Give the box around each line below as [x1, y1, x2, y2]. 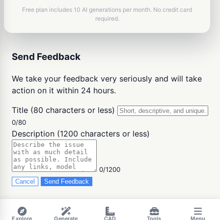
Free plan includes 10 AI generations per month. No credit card [22, 5, 192, 13]
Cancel [15, 178, 35, 186]
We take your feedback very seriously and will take [12, 74, 202, 84]
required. [95, 14, 119, 22]
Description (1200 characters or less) [12, 129, 150, 139]
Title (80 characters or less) [12, 105, 115, 115]
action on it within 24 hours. [12, 85, 116, 96]
